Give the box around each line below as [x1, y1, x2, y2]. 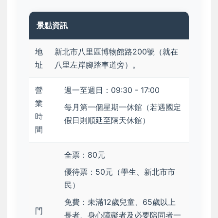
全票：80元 [64, 150, 105, 160]
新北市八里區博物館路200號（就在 [54, 47, 178, 57]
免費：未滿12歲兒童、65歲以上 [64, 197, 176, 207]
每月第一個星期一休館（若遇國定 [64, 102, 181, 112]
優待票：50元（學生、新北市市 [64, 167, 175, 177]
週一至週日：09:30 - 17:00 [64, 85, 160, 95]
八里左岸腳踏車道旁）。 [54, 60, 140, 70]
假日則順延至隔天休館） [64, 115, 150, 126]
